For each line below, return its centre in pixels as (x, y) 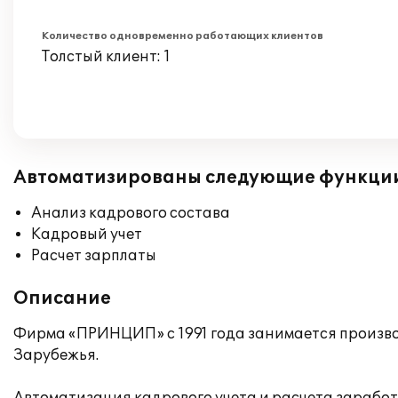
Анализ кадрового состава (131, 213)
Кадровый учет (87, 235)
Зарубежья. (56, 355)
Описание (62, 298)
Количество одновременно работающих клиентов (183, 36)
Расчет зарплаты (94, 256)
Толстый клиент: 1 (106, 57)
